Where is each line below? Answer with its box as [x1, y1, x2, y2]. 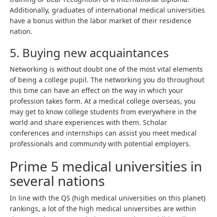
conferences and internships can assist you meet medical [10, 128, 197, 138]
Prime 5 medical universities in [10, 157, 202, 175]
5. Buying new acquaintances [10, 45, 172, 61]
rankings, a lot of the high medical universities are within [10, 204, 196, 213]
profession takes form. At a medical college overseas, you [10, 96, 196, 106]
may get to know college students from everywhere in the [10, 107, 197, 116]
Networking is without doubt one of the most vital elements [10, 64, 203, 74]
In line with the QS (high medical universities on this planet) [10, 193, 205, 202]
